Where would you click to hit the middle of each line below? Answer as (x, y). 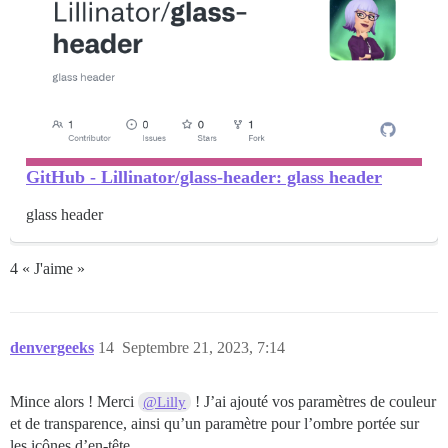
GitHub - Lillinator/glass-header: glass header (204, 176)
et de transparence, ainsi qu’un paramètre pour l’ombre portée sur (214, 423)
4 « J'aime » (47, 268)
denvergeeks (52, 347)
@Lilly (165, 401)
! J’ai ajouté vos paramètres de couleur (314, 401)
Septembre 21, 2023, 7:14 (203, 347)
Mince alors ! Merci (74, 401)
